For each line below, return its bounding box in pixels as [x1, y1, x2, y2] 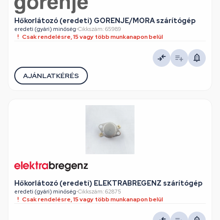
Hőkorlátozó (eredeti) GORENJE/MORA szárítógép [14, 16, 195, 25]
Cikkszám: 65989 [78, 26, 121, 32]
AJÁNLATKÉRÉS [23, 71, 79, 80]
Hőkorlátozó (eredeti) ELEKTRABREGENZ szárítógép [14, 179, 202, 188]
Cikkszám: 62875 [78, 188, 121, 195]
